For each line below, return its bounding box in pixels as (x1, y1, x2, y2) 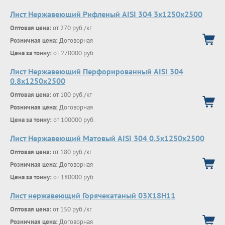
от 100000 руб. (52, 116, 95, 124)
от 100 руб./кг (51, 90, 92, 99)
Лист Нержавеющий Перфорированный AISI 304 (10, 66, 183, 76)
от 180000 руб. (52, 173, 95, 181)
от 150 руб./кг (51, 205, 92, 213)
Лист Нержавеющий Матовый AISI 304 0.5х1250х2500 (10, 133, 204, 143)
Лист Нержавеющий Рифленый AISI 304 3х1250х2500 (10, 9, 202, 19)
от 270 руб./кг (51, 24, 92, 32)
